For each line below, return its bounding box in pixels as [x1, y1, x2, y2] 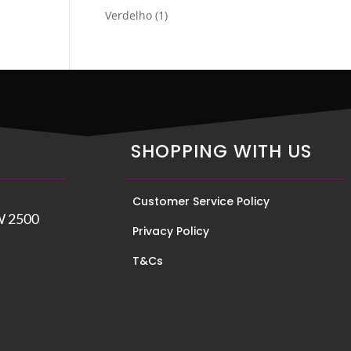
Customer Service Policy [132, 193, 270, 209]
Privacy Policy [132, 223, 210, 239]
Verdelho [105, 8, 153, 23]
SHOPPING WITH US [131, 138, 313, 164]
